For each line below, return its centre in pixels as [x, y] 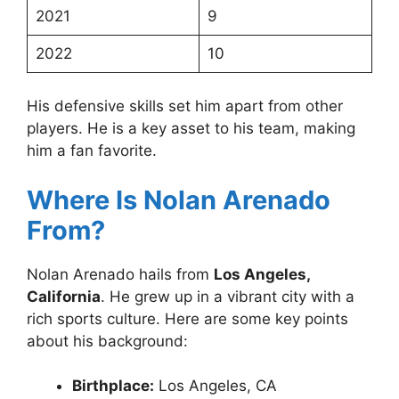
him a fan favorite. [92, 151]
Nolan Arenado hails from [120, 274]
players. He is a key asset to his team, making [191, 129]
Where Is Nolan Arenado [179, 199]
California [64, 296]
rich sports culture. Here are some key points [187, 318]
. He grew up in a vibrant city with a [228, 296]
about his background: [107, 341]
